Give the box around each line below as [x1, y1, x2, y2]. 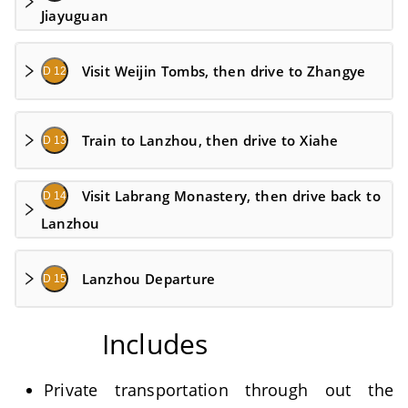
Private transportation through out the [44, 379, 393, 401]
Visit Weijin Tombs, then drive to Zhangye [81, 62, 366, 80]
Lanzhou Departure [81, 270, 216, 288]
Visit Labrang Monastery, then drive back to [81, 187, 381, 205]
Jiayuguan [41, 6, 109, 25]
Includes [101, 325, 209, 362]
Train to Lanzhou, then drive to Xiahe [81, 131, 339, 149]
